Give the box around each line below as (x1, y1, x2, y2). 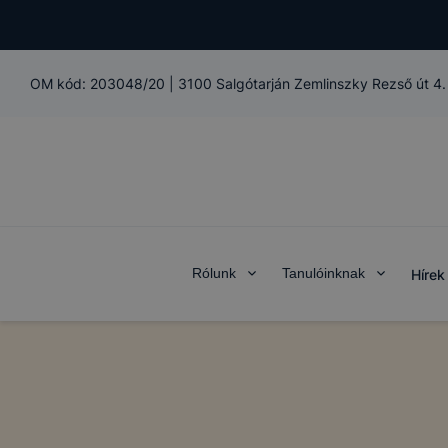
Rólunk (192, 265, 236, 281)
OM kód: (30, 75, 90, 92)
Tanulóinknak (282, 265, 365, 281)
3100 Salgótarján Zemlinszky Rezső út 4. (178, 75, 446, 92)
